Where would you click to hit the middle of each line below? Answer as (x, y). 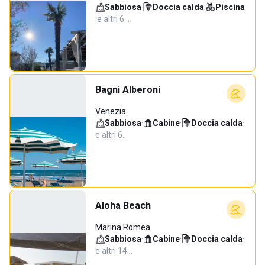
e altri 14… (114, 251)
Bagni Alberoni (128, 90)
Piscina (230, 7)
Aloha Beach (123, 206)
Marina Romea (123, 227)
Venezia (111, 111)
